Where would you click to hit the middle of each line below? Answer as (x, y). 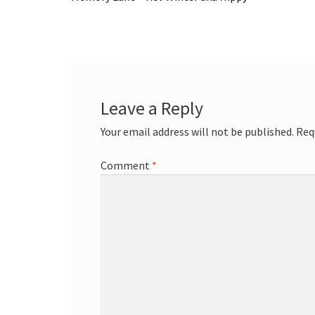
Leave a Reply (152, 109)
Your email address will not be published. (197, 132)
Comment (126, 165)
